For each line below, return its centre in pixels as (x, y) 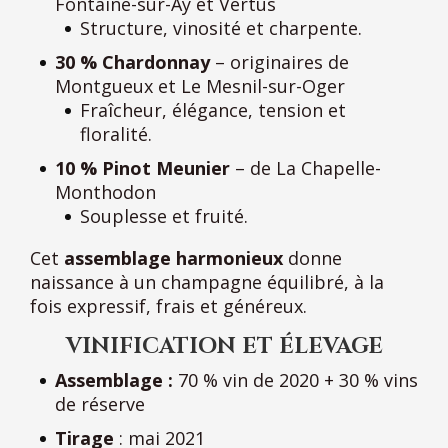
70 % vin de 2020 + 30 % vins (295, 379)
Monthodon (105, 191)
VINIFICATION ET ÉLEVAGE (224, 346)
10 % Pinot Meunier (142, 167)
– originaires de (279, 61)
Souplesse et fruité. (164, 215)
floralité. (116, 133)
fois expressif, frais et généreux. (168, 305)
